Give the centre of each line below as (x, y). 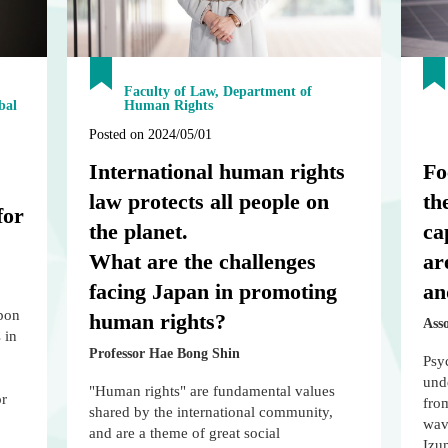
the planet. (139, 232)
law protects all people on (209, 202)
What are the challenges (203, 262)
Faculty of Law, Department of (218, 92)
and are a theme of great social (185, 433)
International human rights (217, 172)
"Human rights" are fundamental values (212, 391)
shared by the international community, (211, 412)
